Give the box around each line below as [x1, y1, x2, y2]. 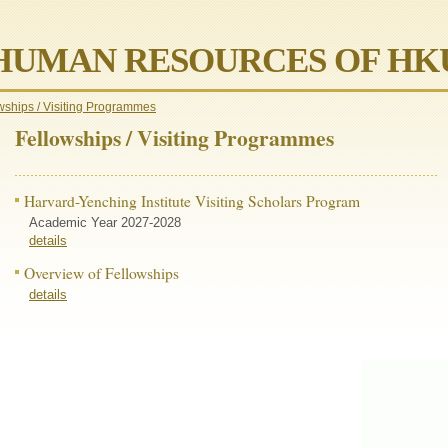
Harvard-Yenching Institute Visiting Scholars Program [24, 190, 360, 211]
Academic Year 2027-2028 [29, 214, 181, 230]
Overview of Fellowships [24, 262, 179, 283]
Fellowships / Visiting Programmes [15, 122, 334, 153]
